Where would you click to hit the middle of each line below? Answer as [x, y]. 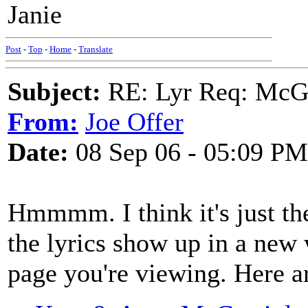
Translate [96, 49]
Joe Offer [134, 122]
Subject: [54, 91]
